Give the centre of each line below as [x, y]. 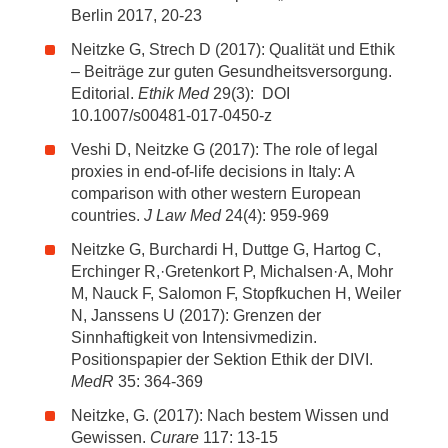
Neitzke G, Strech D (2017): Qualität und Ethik [233, 49]
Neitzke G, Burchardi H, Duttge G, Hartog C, [226, 249]
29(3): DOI [249, 93]
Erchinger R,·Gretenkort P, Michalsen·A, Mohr [232, 271]
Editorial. [104, 93]
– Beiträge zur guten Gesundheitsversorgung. [231, 71]
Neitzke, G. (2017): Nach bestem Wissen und [230, 415]
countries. [107, 215]
